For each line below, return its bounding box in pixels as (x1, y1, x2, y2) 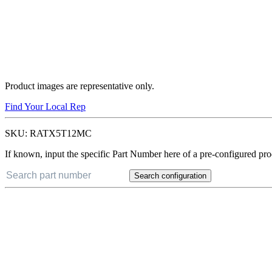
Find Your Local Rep (5, 101, 86, 112)
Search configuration (134, 171, 206, 180)
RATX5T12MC (30, 127, 92, 138)
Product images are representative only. (5, 80, 154, 91)
